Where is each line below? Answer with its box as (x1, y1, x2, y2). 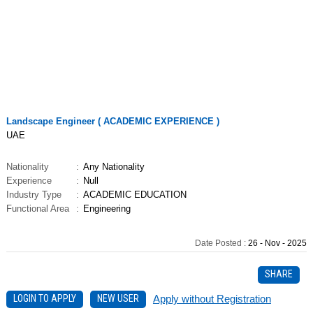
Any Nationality (82, 161, 145, 172)
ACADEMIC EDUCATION (82, 189, 187, 200)
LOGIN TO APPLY (13, 292, 76, 304)
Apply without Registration (152, 292, 271, 305)
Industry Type (6, 189, 61, 200)
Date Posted (195, 238, 245, 248)
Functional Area (6, 203, 69, 214)
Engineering (82, 203, 131, 214)
